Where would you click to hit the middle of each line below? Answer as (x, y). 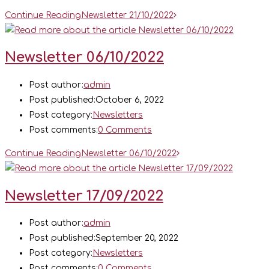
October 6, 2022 (130, 100)
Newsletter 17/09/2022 (84, 196)
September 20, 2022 (137, 238)
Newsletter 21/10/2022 (127, 15)
